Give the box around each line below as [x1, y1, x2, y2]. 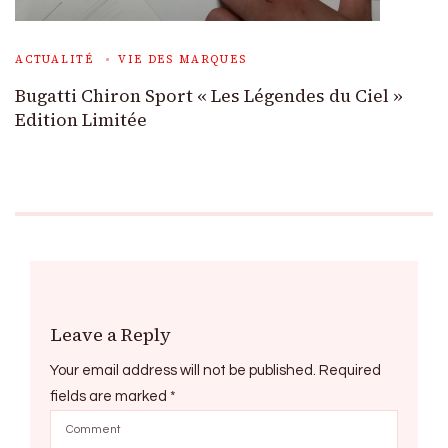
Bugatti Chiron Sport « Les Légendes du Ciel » [15, 83, 403, 108]
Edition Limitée [15, 107, 147, 132]
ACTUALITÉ [15, 51, 94, 67]
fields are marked [50, 388, 170, 404]
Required [319, 362, 381, 378]
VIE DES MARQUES [118, 51, 247, 67]
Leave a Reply [50, 321, 171, 347]
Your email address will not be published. [50, 362, 316, 378]
